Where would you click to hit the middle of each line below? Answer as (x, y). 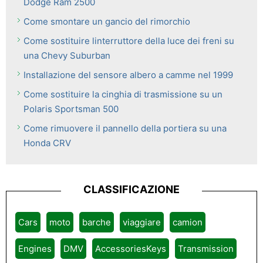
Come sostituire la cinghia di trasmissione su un (123, 94)
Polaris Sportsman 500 (71, 109)
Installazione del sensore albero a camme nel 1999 (128, 75)
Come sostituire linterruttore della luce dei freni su (129, 41)
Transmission (206, 249)
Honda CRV (47, 143)
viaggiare (142, 222)
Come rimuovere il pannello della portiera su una (125, 128)
